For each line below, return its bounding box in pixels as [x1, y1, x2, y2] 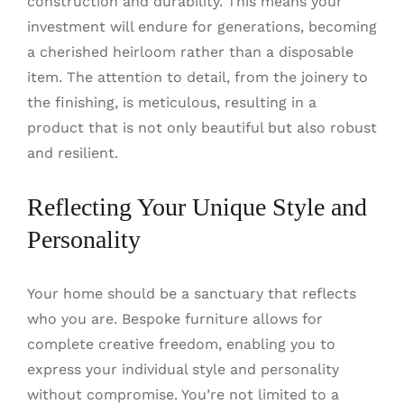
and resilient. [26, 143, 118, 161]
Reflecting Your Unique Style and [26, 192, 367, 221]
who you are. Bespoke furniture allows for [26, 309, 323, 327]
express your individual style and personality [26, 360, 339, 378]
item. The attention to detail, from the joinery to [26, 68, 368, 86]
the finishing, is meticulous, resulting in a [26, 93, 317, 111]
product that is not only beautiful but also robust [26, 118, 377, 136]
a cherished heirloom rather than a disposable [26, 42, 353, 60]
